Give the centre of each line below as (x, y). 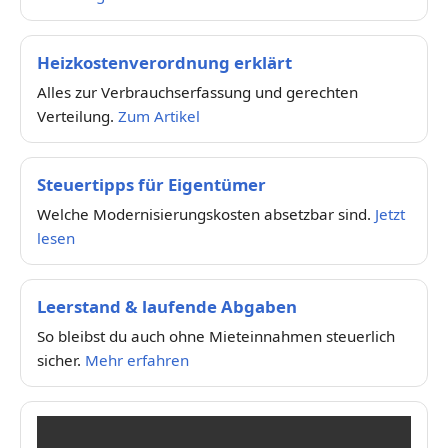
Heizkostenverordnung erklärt (164, 62)
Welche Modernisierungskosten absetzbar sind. (206, 213)
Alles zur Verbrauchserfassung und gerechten (197, 91)
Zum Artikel (159, 115)
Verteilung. (77, 115)
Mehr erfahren (137, 359)
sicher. (61, 359)
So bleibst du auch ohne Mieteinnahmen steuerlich (216, 335)
